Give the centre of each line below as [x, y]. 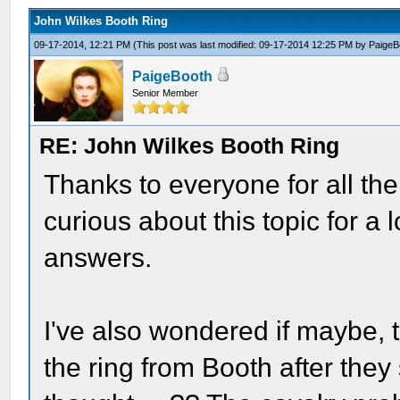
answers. [98, 258]
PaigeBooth [173, 76]
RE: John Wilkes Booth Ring [190, 146]
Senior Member [166, 93]
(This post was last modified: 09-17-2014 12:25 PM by [251, 45]
